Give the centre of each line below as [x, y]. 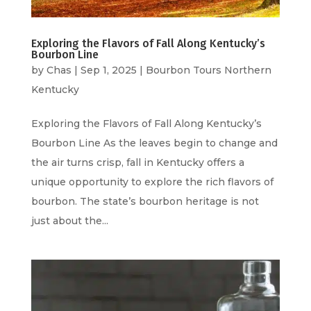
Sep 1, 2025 [108, 70]
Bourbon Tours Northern [208, 70]
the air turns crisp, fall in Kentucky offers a [137, 163]
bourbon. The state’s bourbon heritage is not [145, 202]
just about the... [69, 221]
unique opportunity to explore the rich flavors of [152, 182]
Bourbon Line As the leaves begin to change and [154, 143]
